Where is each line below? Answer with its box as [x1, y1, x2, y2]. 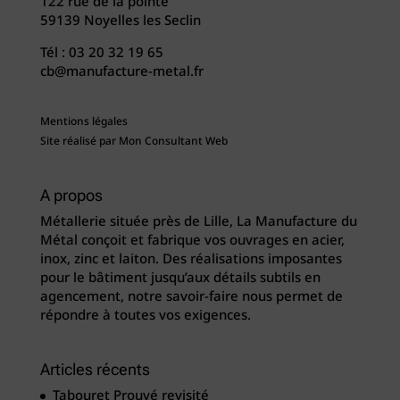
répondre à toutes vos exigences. [39, 301, 251, 330]
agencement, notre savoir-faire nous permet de [39, 282, 343, 312]
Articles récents [39, 360, 150, 379]
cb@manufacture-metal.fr [39, 57, 204, 86]
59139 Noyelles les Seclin [39, 6, 201, 35]
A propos [39, 186, 103, 205]
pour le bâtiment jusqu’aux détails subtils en [39, 263, 321, 293]
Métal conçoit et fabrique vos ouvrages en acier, [39, 226, 345, 255]
